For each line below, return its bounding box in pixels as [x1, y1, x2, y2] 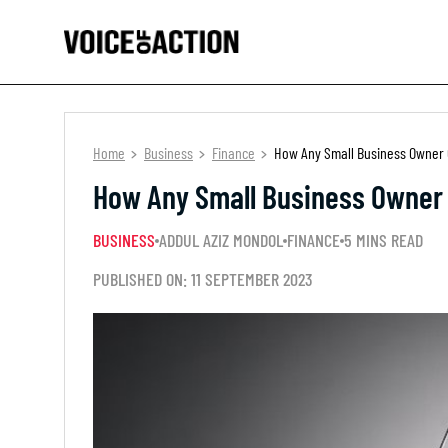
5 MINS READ [344, 229, 423, 251]
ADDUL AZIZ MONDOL [159, 229, 283, 251]
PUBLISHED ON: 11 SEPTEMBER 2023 [93, 268, 313, 290]
